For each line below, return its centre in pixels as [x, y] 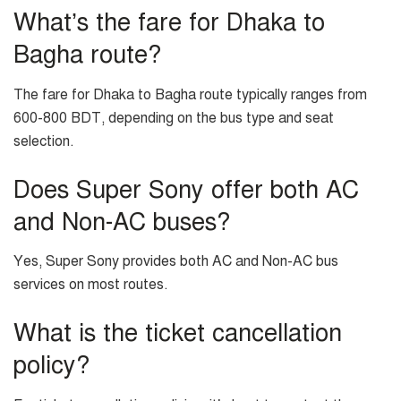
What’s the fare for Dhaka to [169, 23]
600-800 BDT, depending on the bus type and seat [174, 119]
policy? [51, 365]
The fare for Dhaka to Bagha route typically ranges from [190, 95]
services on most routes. [91, 285]
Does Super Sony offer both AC [186, 189]
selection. [44, 142]
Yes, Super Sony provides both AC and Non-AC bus [176, 262]
